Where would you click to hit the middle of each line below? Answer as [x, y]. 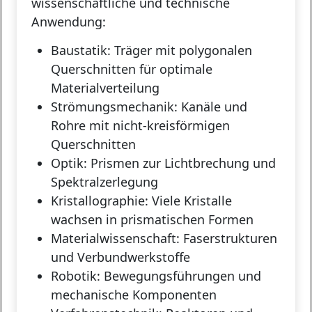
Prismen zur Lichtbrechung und [181, 163]
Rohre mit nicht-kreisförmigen [140, 125]
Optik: [69, 163]
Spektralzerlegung [104, 181]
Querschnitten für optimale [132, 69]
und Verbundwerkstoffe [120, 257]
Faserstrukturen [228, 238]
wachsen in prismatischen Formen [152, 219]
